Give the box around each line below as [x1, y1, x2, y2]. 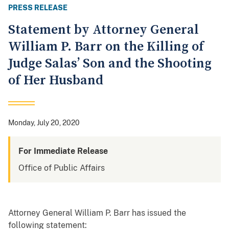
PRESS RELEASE [8, 4, 67, 12]
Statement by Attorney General [8, 21, 199, 39]
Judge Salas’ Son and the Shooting [8, 55, 212, 73]
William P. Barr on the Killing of [8, 38, 204, 56]
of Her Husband [8, 72, 103, 89]
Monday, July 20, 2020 [8, 119, 80, 127]
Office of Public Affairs [18, 163, 105, 173]
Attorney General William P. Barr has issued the [8, 208, 186, 218]
